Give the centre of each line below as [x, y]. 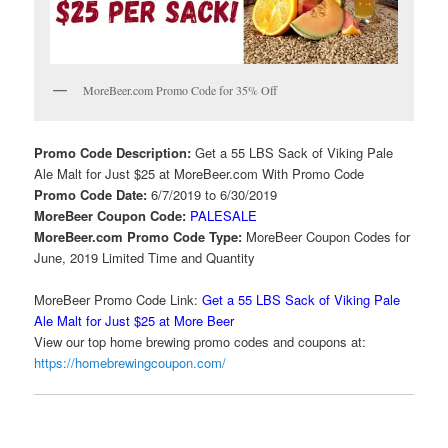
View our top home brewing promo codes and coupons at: [204, 342]
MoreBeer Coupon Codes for [328, 237]
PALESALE [224, 216]
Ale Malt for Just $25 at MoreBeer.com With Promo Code [199, 174]
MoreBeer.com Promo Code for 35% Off [180, 89]
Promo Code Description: [115, 153]
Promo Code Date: [93, 195]
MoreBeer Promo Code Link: [116, 300]
